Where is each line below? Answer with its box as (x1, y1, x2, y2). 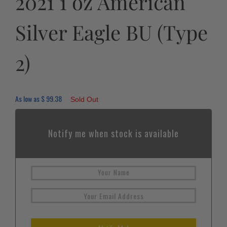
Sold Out (70, 95, 98, 104)
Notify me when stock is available (48, 127, 179, 140)
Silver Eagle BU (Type (15, 19, 208, 46)
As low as (15, 93, 41, 104)
